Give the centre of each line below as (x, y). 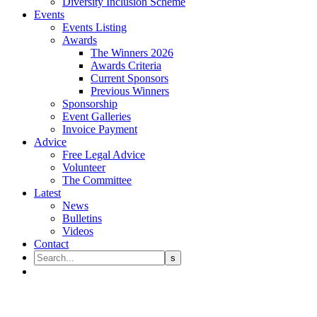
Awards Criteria (126, 65)
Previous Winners (130, 91)
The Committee (97, 180)
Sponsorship (90, 104)
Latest (47, 193)
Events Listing (94, 27)
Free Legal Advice (104, 155)
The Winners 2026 (132, 53)
